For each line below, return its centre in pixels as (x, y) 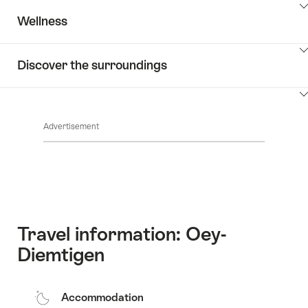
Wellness (42, 21)
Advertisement (71, 126)
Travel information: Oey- (122, 233)
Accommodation (102, 298)
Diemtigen (61, 254)
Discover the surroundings (92, 65)
